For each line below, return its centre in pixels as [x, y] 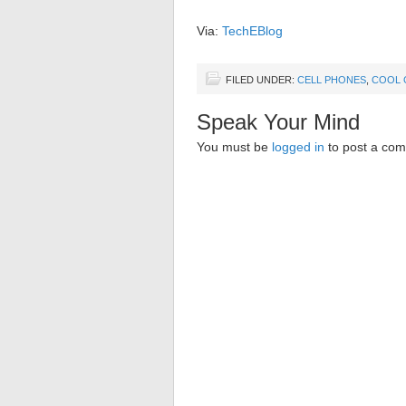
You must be [234, 147]
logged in [298, 147]
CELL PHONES [332, 80]
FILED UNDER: [261, 80]
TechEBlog [252, 31]
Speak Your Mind [278, 122]
